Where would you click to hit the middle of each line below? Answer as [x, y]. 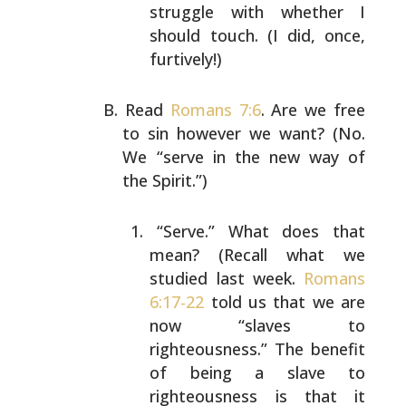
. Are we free [313, 110]
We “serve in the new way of [244, 157]
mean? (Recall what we [258, 255]
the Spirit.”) [165, 180]
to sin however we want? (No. [244, 133]
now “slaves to [258, 325]
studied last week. [227, 278]
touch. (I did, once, [283, 35]
